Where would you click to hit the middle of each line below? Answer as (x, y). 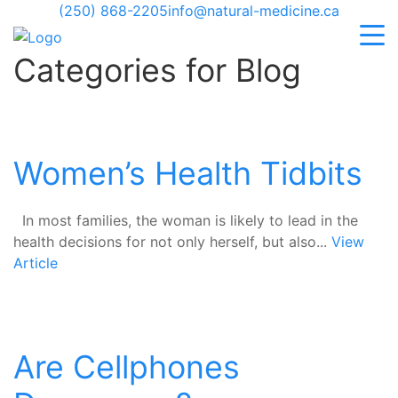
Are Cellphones (127, 367)
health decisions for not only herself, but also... (172, 242)
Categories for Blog (157, 70)
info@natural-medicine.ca (254, 11)
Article (36, 263)
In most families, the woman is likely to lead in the (186, 220)
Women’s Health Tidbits (188, 173)
